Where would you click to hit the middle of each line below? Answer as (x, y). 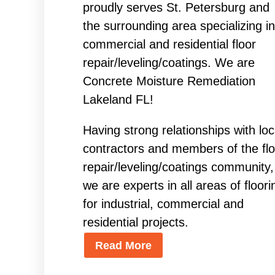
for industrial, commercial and (163, 204)
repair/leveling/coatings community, (178, 167)
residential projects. (135, 223)
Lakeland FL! (118, 100)
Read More (123, 245)
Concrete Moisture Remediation (169, 81)
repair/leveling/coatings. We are (168, 63)
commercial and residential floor (169, 45)
